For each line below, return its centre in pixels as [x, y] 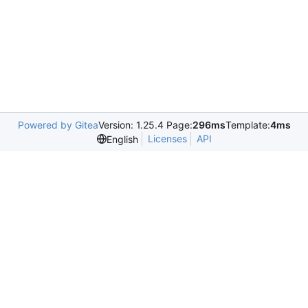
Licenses [167, 139]
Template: [247, 125]
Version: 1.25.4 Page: [145, 125]
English [122, 139]
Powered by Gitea [58, 125]
